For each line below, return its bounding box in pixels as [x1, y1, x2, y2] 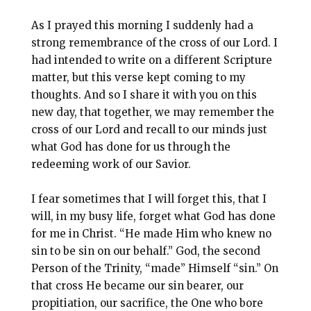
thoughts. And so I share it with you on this [31, 88, 257, 102]
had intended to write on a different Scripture [31, 53, 272, 67]
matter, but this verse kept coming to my [31, 71, 246, 85]
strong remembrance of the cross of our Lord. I [31, 36, 278, 50]
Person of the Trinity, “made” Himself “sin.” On [31, 262, 278, 276]
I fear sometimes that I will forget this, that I [31, 192, 267, 206]
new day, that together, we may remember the [31, 106, 274, 119]
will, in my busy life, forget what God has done [31, 210, 276, 224]
